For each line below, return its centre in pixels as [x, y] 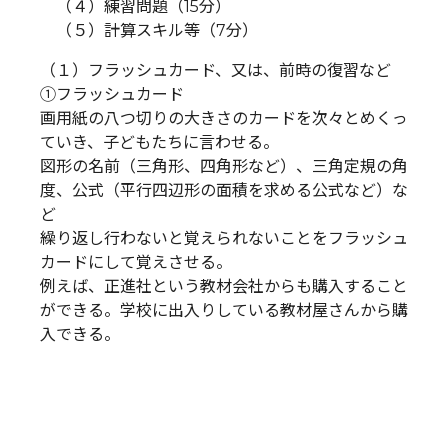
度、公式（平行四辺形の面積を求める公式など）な [224, 190]
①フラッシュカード [112, 94]
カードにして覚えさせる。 [136, 262]
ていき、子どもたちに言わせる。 [159, 142]
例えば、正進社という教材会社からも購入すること [224, 286]
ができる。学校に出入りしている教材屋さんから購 [224, 310]
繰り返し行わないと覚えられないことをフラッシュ [224, 238]
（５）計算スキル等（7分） [149, 30]
